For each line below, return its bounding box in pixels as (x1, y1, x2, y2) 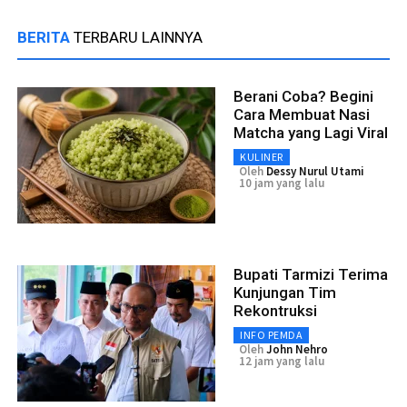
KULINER (240, 149, 283, 164)
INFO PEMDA (240, 327, 303, 342)
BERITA (17, 27, 74, 46)
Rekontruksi (233, 301, 317, 320)
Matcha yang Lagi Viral (233, 123, 388, 142)
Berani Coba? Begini (233, 86, 373, 105)
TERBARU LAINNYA (74, 27, 203, 46)
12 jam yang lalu (239, 352, 324, 369)
